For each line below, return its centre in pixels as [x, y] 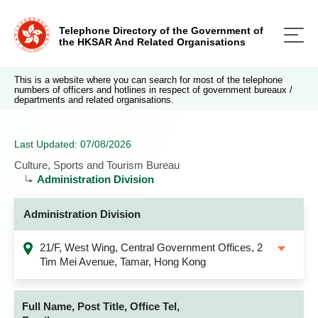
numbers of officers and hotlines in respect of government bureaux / [153, 90]
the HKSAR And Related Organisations [152, 42]
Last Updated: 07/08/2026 [73, 144]
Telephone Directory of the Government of [161, 31]
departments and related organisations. [94, 100]
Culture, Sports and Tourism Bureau [97, 165]
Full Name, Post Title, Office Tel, [101, 306]
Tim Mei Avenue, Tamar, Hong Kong [123, 262]
